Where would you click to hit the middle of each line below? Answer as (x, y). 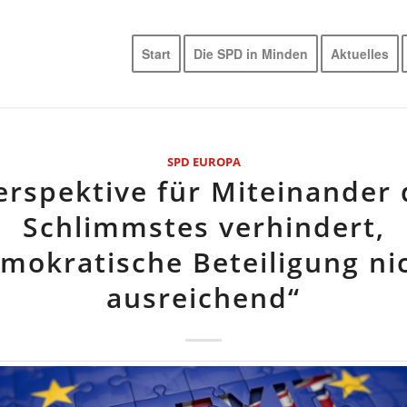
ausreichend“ (203, 298)
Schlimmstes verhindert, (203, 227)
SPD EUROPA (203, 162)
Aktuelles (360, 54)
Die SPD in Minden (251, 54)
